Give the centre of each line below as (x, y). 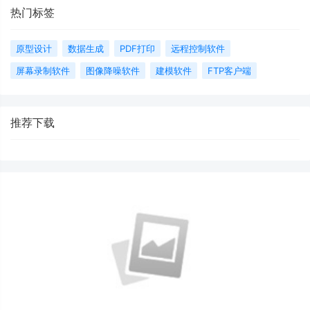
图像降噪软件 (113, 70)
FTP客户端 (229, 70)
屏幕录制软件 (43, 70)
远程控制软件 (198, 48)
